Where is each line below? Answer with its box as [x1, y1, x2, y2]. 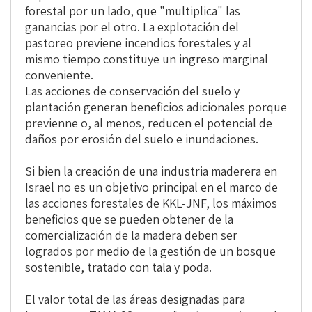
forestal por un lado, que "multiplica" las [25, 3, 240, 19]
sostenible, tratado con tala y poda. [25, 259, 212, 276]
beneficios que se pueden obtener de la [25, 211, 233, 228]
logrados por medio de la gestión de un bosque [25, 243, 276, 260]
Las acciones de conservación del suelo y [25, 83, 240, 100]
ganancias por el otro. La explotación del [25, 19, 239, 36]
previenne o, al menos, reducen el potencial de [25, 115, 272, 132]
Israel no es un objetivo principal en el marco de [25, 179, 278, 196]
